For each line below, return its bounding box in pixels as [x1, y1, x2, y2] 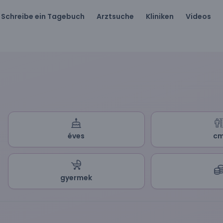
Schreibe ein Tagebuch [1, 11, 85, 21]
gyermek [60, 173, 93, 183]
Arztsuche [97, 11, 134, 21]
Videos [186, 11, 211, 21]
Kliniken [146, 11, 174, 21]
